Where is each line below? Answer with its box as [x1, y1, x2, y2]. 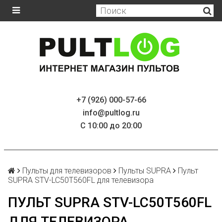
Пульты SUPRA [118, 166, 171, 175]
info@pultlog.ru [82, 108, 140, 117]
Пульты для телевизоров [22, 166, 111, 175]
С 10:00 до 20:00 [80, 121, 142, 130]
